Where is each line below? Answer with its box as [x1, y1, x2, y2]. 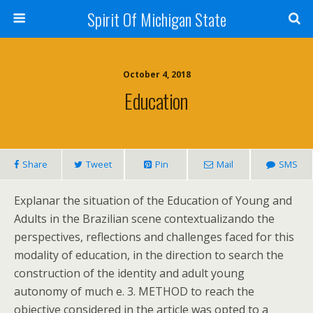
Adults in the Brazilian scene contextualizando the [14, 211, 275, 226]
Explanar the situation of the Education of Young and [14, 193, 292, 208]
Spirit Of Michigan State [87, 6, 226, 31]
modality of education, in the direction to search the [14, 247, 284, 263]
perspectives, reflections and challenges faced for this [14, 229, 294, 245]
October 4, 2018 [122, 68, 191, 80]
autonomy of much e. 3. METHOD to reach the [14, 284, 254, 299]
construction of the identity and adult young [14, 265, 245, 281]
